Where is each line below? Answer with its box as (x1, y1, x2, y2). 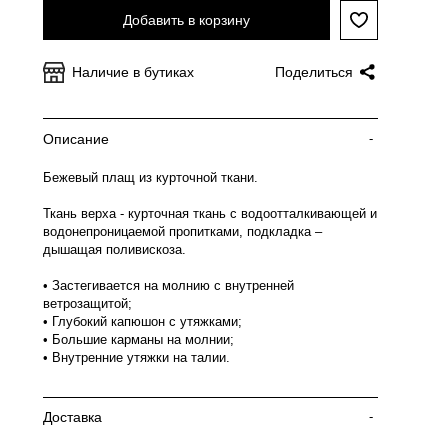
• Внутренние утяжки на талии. (43, 350, 230, 365)
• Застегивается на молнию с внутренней (43, 278, 294, 293)
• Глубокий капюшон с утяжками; (43, 314, 242, 329)
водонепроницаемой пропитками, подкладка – (43, 224, 322, 239)
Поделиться (275, 64, 353, 80)
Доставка (43, 409, 102, 425)
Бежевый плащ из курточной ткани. (43, 170, 258, 185)
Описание (43, 131, 109, 147)
